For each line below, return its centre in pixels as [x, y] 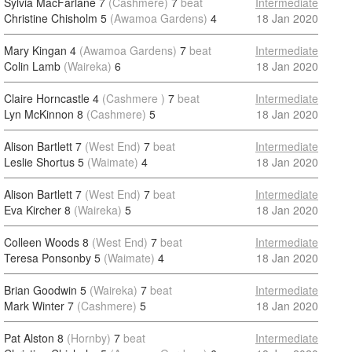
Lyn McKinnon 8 [44, 114]
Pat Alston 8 [34, 338]
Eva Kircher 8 [37, 210]
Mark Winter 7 [39, 306]
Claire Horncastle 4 [51, 98]
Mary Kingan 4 [40, 50]
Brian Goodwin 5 [45, 290]
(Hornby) [89, 338]
